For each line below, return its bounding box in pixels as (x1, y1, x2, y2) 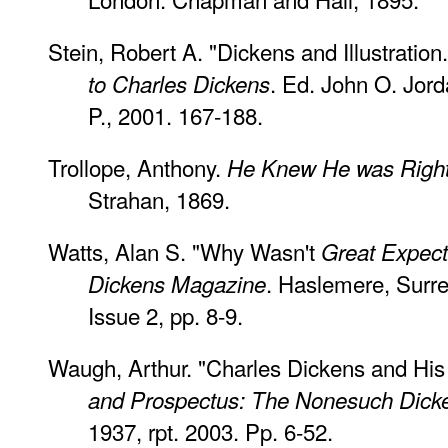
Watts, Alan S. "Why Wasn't (48, 234, 321, 267)
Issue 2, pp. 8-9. (88, 298, 243, 331)
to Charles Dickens (88, 67, 270, 99)
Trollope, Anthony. (48, 150, 227, 183)
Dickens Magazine (88, 267, 266, 299)
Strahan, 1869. (88, 182, 230, 215)
